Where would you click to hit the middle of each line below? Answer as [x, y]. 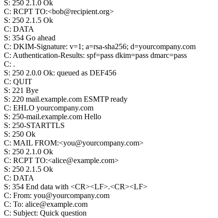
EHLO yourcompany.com [53, 108]
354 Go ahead [34, 38]
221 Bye [25, 90]
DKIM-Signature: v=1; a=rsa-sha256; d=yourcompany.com [104, 46]
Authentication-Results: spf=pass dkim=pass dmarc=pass [100, 55]
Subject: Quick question [50, 213]
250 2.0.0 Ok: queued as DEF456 [64, 73]
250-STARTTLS [38, 125]
